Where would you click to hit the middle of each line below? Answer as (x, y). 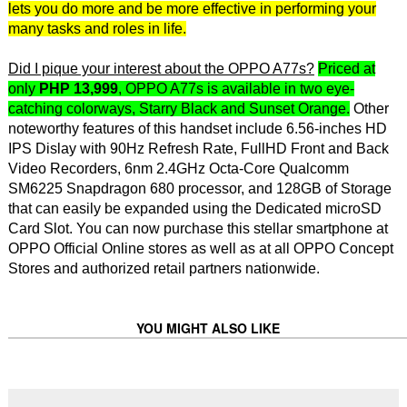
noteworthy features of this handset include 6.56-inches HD (197, 128)
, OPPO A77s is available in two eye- (236, 88)
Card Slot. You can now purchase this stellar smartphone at (198, 228)
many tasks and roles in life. (97, 28)
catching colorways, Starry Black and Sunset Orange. (179, 108)
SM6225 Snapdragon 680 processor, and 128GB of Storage (199, 188)
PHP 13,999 (78, 88)
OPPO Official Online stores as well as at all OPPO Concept (200, 248)
